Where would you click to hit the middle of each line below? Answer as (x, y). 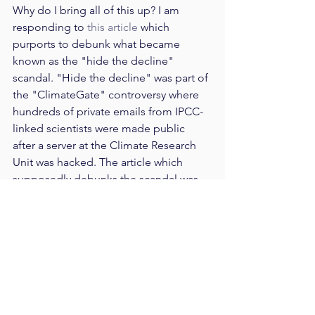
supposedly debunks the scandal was (107, 179)
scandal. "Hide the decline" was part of (112, 78)
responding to (50, 27)
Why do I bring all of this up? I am (97, 11)
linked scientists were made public (100, 129)
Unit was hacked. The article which (99, 162)
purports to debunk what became (98, 44)
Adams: (32, 213)
